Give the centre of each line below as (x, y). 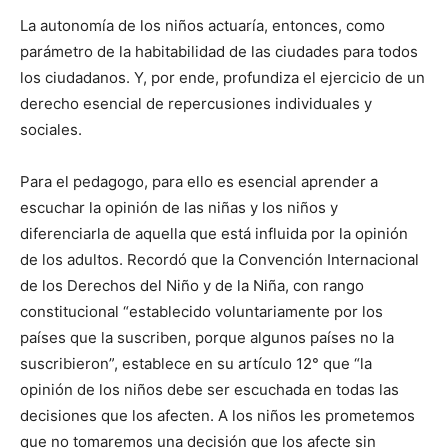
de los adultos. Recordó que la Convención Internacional (219, 259)
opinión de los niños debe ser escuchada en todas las (209, 389)
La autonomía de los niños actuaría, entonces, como (202, 25)
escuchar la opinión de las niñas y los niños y (179, 207)
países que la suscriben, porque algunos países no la (207, 337)
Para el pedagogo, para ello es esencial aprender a (199, 181)
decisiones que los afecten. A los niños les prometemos (217, 415)
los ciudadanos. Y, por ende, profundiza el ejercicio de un (222, 77)
